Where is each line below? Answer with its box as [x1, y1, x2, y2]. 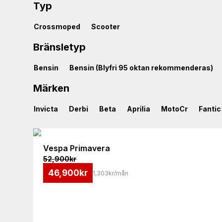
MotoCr [161, 105, 188, 113]
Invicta [34, 105, 58, 113]
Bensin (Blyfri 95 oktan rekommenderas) [69, 63, 214, 72]
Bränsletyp [33, 41, 86, 54]
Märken [33, 82, 70, 95]
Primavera [70, 143, 111, 154]
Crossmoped [34, 22, 81, 31]
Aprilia [127, 105, 151, 113]
